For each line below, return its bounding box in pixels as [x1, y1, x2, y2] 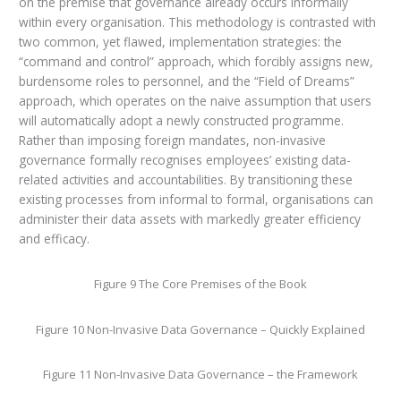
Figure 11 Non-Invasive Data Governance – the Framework [43, 366, 358, 383]
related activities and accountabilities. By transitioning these [18, 170, 353, 188]
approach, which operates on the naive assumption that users [18, 91, 371, 109]
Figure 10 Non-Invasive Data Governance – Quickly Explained [36, 320, 365, 337]
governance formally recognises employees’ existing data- [18, 150, 351, 168]
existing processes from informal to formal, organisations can [18, 190, 373, 208]
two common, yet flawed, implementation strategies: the [18, 32, 342, 50]
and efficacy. [18, 229, 90, 247]
